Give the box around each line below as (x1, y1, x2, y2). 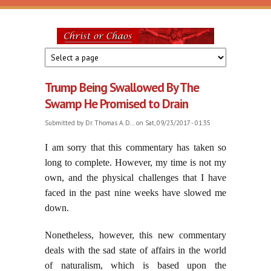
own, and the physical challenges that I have (45, 172, 226, 183)
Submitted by (45, 119, 85, 128)
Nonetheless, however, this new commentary (45, 230, 226, 241)
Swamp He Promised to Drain (45, 96, 188, 113)
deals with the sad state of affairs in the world (45, 245, 226, 256)
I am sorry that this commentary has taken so (45, 142, 226, 153)
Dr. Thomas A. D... (85, 119, 134, 128)
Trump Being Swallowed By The (45, 79, 199, 96)
